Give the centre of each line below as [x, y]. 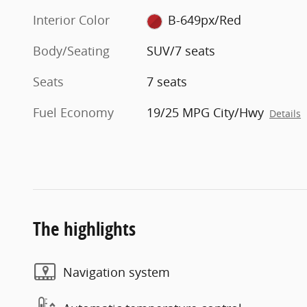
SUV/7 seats [181, 51]
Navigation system [116, 272]
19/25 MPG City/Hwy [206, 113]
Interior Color [71, 20]
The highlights [84, 229]
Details [285, 114]
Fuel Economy [73, 113]
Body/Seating [71, 51]
